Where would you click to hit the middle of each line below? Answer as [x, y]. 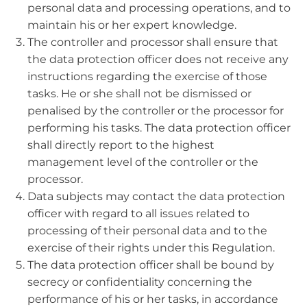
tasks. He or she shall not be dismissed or [139, 94]
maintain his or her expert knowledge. [132, 25]
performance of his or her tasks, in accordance [153, 299]
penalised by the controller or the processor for [156, 111]
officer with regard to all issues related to [138, 213]
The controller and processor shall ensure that [153, 42]
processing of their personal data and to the [147, 231]
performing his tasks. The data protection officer [159, 128]
